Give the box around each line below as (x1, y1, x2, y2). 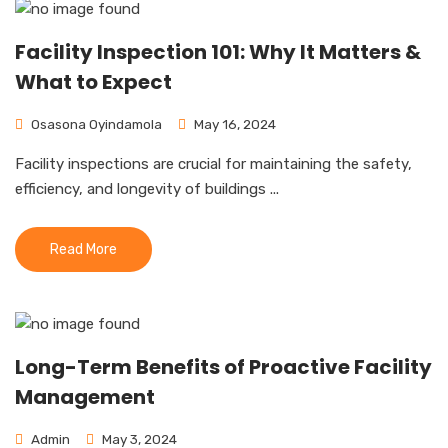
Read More (50, 241, 117, 258)
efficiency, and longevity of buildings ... (15, 180, 279, 198)
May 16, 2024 (191, 116, 276, 132)
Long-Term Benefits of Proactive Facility (15, 353, 432, 381)
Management (15, 383, 155, 411)
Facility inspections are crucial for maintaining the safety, (15, 155, 412, 173)
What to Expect (15, 68, 172, 96)
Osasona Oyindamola (28, 116, 162, 132)
